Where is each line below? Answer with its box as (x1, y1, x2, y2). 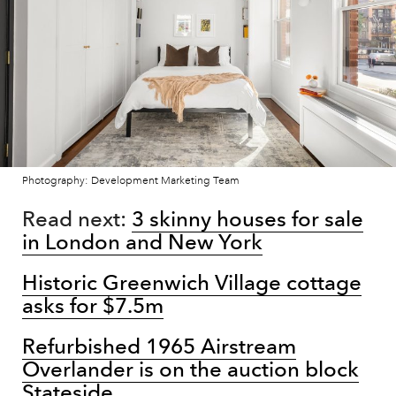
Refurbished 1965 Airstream (22, 332, 296, 359)
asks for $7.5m (22, 292, 164, 318)
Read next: (22, 205, 132, 232)
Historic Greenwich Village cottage (22, 269, 362, 295)
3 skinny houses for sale (132, 205, 363, 232)
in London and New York (22, 228, 263, 255)
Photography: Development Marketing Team (22, 173, 240, 187)
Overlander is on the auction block (22, 355, 359, 382)
